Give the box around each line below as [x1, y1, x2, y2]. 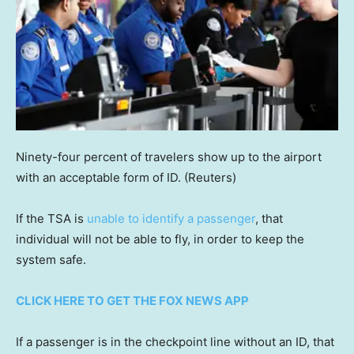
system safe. [16, 252, 86, 268]
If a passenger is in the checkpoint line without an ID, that [16, 334, 334, 350]
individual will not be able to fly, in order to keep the [16, 232, 304, 247]
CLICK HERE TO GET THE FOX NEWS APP [16, 293, 249, 309]
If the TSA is [16, 211, 87, 227]
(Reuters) [184, 170, 236, 186]
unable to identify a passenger [87, 211, 255, 227]
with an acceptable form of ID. [16, 170, 181, 186]
